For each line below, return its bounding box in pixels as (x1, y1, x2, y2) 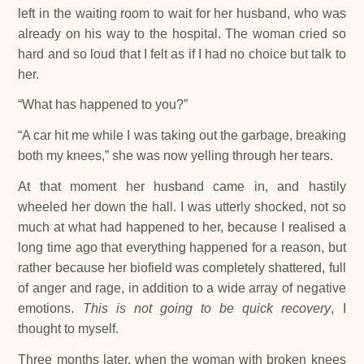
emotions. (18, 301, 83, 316)
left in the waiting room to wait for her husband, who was (18, 6, 346, 20)
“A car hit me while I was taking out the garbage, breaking (18, 128, 346, 143)
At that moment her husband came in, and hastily (18, 180, 346, 194)
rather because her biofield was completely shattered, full (18, 261, 346, 275)
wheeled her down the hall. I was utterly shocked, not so (18, 200, 346, 214)
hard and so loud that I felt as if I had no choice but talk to (18, 46, 346, 61)
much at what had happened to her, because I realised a (18, 220, 346, 235)
